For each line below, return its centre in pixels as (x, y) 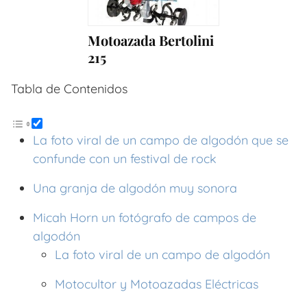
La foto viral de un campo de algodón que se (161, 140)
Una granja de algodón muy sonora (135, 188)
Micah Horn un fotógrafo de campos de (145, 217)
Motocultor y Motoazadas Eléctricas (157, 284)
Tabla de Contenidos (69, 88)
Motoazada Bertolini (151, 40)
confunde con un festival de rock (125, 158)
